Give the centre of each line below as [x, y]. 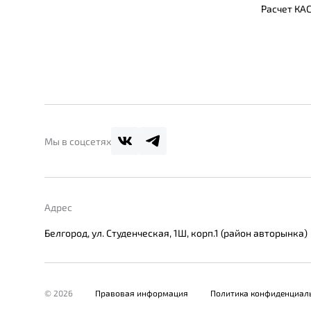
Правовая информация [142, 293]
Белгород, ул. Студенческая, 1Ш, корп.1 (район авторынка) [176, 233]
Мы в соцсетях [78, 141]
